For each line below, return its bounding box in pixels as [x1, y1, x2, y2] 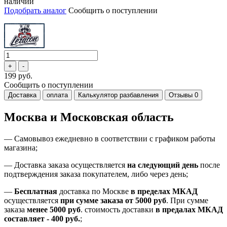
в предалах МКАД [156, 205, 223, 214]
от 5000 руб [125, 196, 166, 205]
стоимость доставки [85, 205, 156, 214]
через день [150, 170, 186, 179]
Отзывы [169, 91, 195, 99]
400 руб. [51, 214, 80, 223]
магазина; [4, 143, 37, 153]
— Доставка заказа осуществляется [4, 161, 127, 170]
